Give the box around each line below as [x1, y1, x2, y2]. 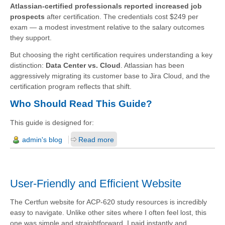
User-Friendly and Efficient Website [10, 177, 181, 190]
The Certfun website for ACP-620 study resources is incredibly [10, 197, 207, 206]
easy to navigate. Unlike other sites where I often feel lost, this [10, 208, 206, 216]
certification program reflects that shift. [10, 82, 132, 91]
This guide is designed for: [10, 119, 94, 127]
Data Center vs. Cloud [46, 61, 121, 70]
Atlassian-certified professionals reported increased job [10, 2, 202, 11]
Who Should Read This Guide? [10, 98, 152, 109]
